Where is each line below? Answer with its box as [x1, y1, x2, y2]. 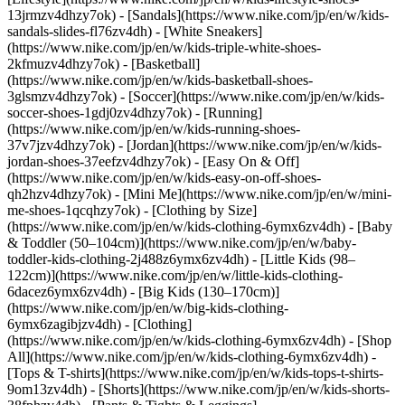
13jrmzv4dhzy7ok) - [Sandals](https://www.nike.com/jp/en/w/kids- [7, 7, 389, 23]
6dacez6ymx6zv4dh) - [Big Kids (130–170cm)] [7, 284, 279, 299]
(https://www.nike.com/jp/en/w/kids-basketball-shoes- [7, 72, 313, 88]
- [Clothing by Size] [144, 202, 257, 218]
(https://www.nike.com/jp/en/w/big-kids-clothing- [7, 300, 288, 316]
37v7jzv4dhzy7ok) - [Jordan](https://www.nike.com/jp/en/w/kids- [7, 137, 381, 153]
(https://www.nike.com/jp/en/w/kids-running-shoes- [7, 121, 300, 137]
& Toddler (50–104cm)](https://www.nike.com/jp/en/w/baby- [7, 235, 356, 250]
